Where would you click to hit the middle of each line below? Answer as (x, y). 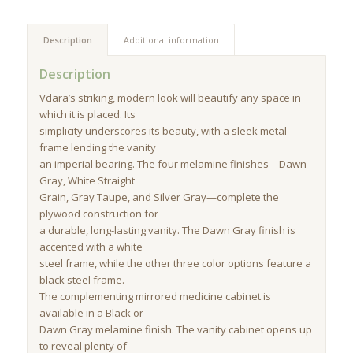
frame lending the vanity (97, 148)
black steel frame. (82, 280)
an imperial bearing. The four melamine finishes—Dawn (173, 164)
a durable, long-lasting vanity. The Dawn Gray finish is (167, 230)
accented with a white (91, 247)
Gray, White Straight (87, 181)
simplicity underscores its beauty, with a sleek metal (163, 131)
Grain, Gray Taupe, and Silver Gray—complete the (159, 197)
